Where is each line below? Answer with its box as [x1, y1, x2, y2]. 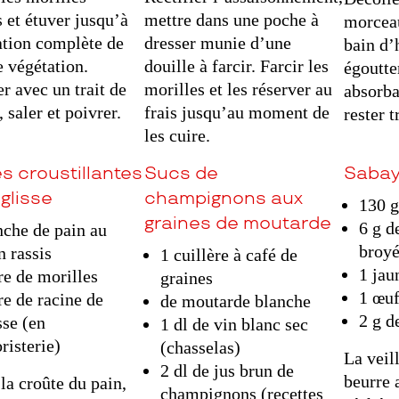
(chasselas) [159, 338, 240, 358]
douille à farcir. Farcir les [144, 56, 330, 77]
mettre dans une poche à [144, 10, 320, 30]
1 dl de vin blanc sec [159, 314, 308, 335]
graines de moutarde [144, 213, 332, 235]
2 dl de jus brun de [159, 361, 294, 381]
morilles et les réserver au [144, 79, 333, 100]
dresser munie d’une [144, 33, 292, 53]
